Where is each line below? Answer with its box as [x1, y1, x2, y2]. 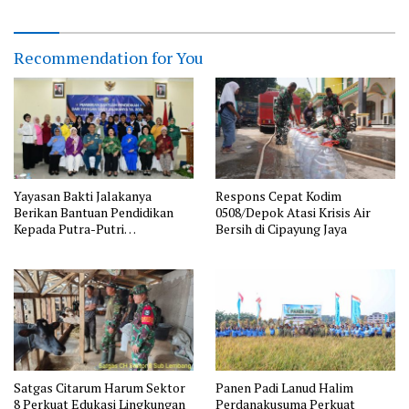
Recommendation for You [14, 47, 204, 69]
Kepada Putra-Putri [14, 219, 124, 237]
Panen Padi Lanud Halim [215, 378, 353, 396]
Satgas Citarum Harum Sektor [14, 378, 185, 396]
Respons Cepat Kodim [215, 186, 341, 204]
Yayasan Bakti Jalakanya [14, 186, 152, 204]
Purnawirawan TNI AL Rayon [14, 236, 177, 254]
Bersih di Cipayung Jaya [215, 219, 347, 237]
